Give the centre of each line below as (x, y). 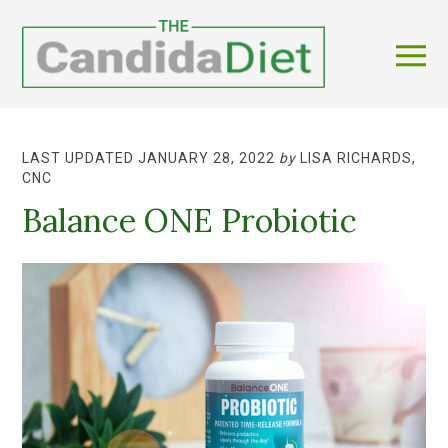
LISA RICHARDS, (358, 157)
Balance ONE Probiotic (190, 220)
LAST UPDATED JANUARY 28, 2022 (149, 157)
